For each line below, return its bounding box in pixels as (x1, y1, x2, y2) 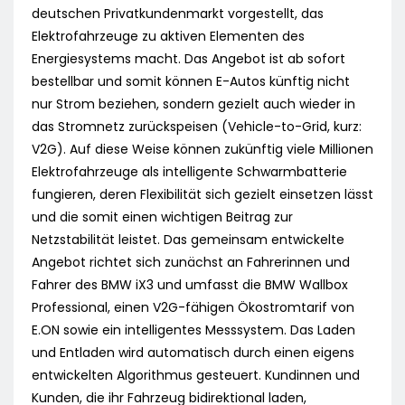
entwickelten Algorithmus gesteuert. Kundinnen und (32, 366, 360, 385)
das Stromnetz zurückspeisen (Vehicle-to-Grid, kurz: (32, 118, 362, 137)
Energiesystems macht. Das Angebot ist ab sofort (32, 50, 345, 69)
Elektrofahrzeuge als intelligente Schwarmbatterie (32, 163, 347, 182)
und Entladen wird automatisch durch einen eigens (32, 344, 354, 363)
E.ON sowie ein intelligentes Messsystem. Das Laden (32, 321, 355, 340)
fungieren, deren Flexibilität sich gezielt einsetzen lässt (32, 185, 373, 204)
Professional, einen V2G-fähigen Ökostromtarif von (32, 298, 354, 317)
